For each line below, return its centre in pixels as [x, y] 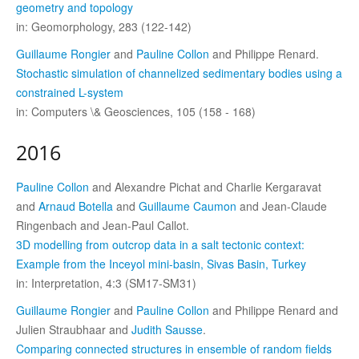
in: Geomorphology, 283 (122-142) [104, 26]
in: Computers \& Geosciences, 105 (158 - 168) [136, 111]
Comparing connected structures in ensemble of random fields [174, 348]
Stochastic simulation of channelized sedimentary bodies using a [179, 73]
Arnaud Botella [76, 206]
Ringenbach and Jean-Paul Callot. [103, 225]
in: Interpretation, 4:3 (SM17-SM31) [106, 282]
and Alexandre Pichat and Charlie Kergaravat [205, 186]
